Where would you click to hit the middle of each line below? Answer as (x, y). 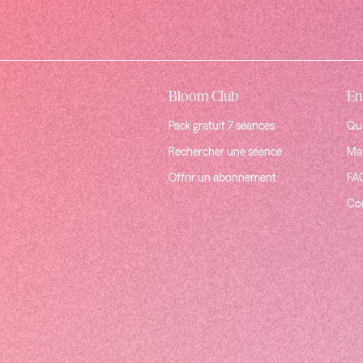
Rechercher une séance (225, 152)
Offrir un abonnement (222, 178)
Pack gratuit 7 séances (222, 126)
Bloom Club (203, 94)
